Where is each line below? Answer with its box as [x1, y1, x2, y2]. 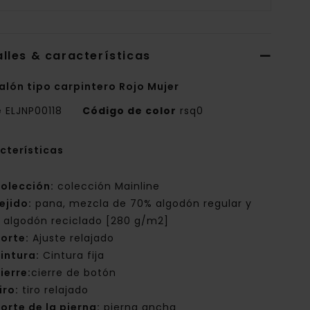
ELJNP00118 [2, 104, 66, 118]
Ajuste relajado [29, 231, 115, 246]
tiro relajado [19, 283, 89, 298]
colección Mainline [54, 179, 161, 194]
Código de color [82, 104, 177, 118]
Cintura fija [39, 248, 105, 263]
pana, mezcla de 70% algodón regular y [32, 197, 253, 211]
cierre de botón [31, 266, 117, 280]
